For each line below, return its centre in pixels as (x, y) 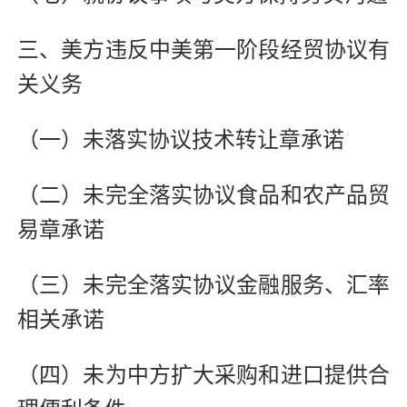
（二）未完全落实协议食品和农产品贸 (203, 196)
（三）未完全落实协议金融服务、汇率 (203, 286)
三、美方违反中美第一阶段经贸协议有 (203, 50)
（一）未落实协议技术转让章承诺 (181, 140)
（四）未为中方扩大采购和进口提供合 (203, 376)
